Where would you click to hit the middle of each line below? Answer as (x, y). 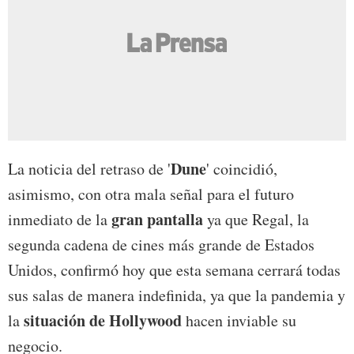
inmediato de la (60, 219)
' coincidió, (242, 168)
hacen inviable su (239, 320)
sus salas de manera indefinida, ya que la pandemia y (177, 295)
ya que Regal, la (256, 219)
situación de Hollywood (103, 320)
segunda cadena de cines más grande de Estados (161, 244)
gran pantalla (157, 219)
